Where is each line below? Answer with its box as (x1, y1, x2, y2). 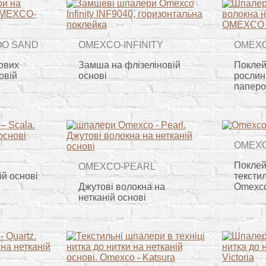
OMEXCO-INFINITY (78, 40, 163, 50)
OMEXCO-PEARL (78, 161, 156, 172)
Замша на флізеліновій (78, 60, 180, 70)
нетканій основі (78, 192, 146, 202)
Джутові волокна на (78, 181, 165, 192)
